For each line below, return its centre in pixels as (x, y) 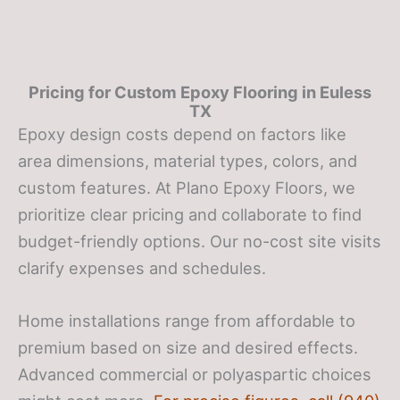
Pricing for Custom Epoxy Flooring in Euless (200, 92)
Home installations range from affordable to (187, 321)
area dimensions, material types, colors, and (187, 161)
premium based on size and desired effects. (188, 348)
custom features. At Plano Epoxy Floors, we (187, 188)
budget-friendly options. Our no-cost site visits (200, 242)
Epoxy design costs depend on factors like (182, 134)
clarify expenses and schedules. (142, 268)
